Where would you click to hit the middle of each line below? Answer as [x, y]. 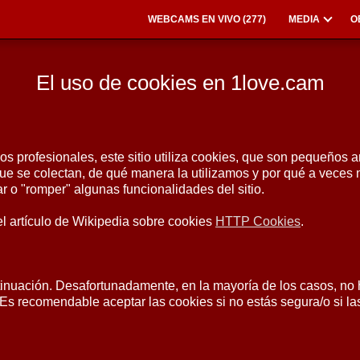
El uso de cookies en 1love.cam [180, 83]
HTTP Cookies [258, 221]
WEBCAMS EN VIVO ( [197, 19]
